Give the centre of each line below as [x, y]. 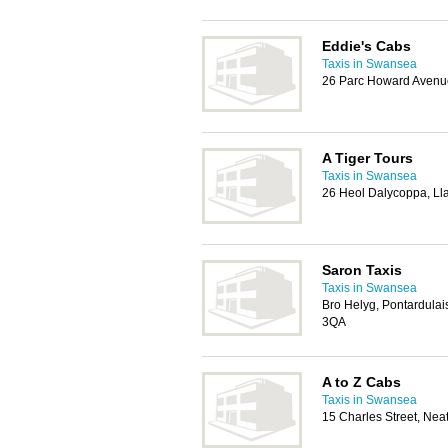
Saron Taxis [362, 270]
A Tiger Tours [367, 158]
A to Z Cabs [361, 382]
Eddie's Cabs [366, 46]
